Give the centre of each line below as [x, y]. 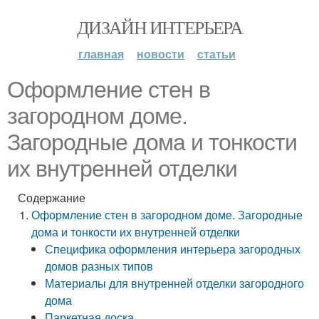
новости [160, 54]
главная [101, 54]
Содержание [52, 198]
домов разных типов [99, 266]
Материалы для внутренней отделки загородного [175, 283]
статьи [216, 54]
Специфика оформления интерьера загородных [173, 249]
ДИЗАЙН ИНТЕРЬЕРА [159, 27]
